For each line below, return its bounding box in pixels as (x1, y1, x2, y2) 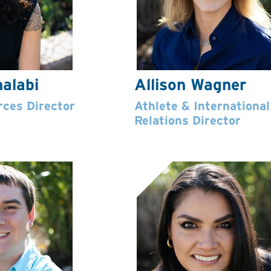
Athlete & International (134, 99, 270, 113)
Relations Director (134, 113, 241, 128)
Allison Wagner (134, 75, 246, 94)
